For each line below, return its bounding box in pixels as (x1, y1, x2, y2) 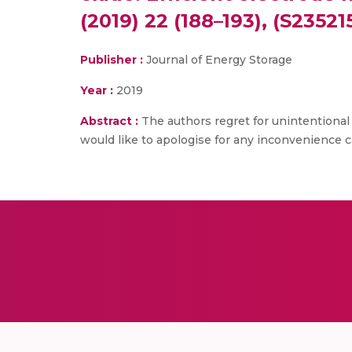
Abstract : (80, 114, 141, 128)
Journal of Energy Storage (146, 53, 292, 67)
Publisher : (80, 53, 146, 67)
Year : (80, 83, 113, 97)
